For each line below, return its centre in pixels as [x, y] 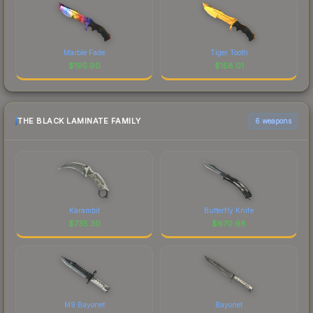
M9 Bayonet [84, 304]
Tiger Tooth [229, 52]
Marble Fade [84, 52]
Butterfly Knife [229, 210]
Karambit [84, 210]
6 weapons [273, 121]
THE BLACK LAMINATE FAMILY [79, 121]
